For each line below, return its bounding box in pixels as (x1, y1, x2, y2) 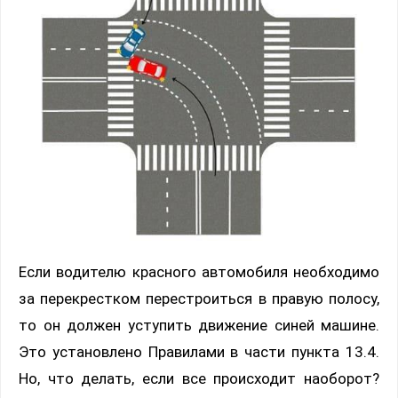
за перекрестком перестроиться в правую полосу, (19, 290, 379, 308)
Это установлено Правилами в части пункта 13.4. (19, 343, 379, 362)
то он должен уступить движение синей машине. (19, 316, 379, 335)
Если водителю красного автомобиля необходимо (19, 263, 379, 282)
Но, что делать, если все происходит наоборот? (19, 370, 379, 388)
